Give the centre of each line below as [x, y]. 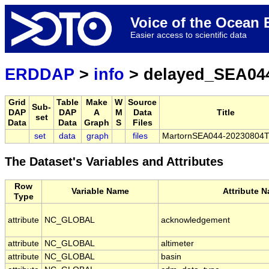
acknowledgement [195, 220]
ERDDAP [40, 74]
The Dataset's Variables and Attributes [114, 162]
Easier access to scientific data [189, 35]
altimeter [177, 244]
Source [142, 103]
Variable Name [100, 192]
